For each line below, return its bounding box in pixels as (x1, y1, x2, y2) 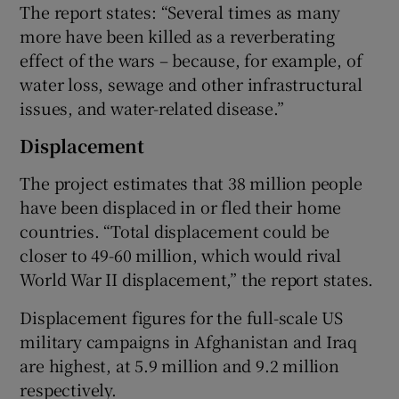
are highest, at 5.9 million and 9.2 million (20, 353, 339, 377)
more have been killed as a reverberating (20, 23, 335, 47)
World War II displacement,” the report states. (20, 266, 374, 290)
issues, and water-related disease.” (20, 95, 284, 119)
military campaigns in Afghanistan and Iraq (20, 329, 358, 353)
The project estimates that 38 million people (20, 170, 362, 194)
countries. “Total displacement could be (20, 218, 330, 242)
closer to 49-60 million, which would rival (20, 242, 342, 266)
